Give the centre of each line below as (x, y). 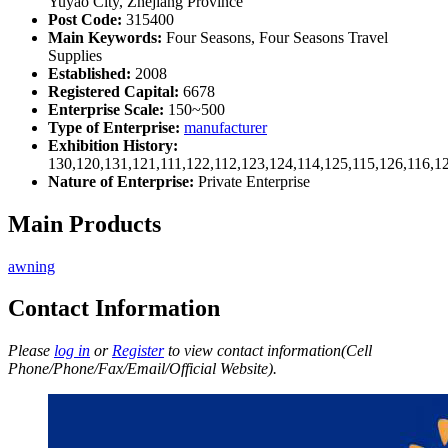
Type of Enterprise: (114, 127)
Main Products (84, 223)
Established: (89, 73)
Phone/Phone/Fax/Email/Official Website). (142, 369)
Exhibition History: (113, 145)
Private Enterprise (252, 181)
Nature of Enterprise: (121, 181)
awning (31, 266)
